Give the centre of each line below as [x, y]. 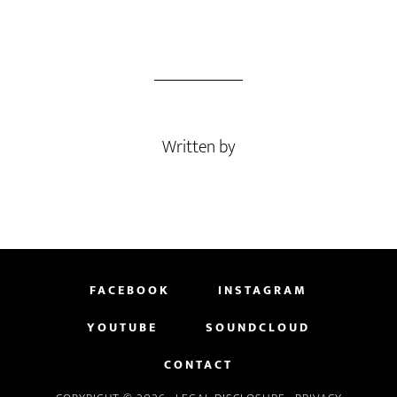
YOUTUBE [122, 327]
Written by [198, 147]
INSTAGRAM [263, 290]
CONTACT [198, 365]
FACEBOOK [130, 290]
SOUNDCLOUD [258, 327]
